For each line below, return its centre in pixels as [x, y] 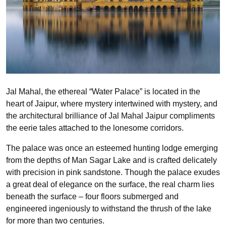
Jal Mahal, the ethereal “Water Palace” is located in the [103, 91]
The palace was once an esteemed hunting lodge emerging [112, 148]
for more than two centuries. [55, 220]
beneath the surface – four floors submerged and [92, 196]
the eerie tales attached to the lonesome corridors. [95, 128]
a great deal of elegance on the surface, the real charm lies [110, 184]
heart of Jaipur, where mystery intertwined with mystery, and [112, 103]
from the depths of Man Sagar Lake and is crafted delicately [111, 160]
